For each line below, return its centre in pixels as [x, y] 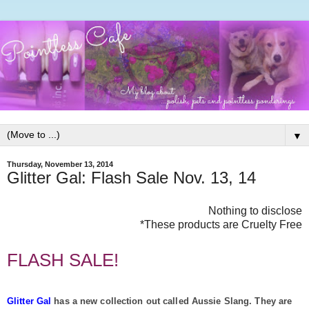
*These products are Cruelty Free [221, 224]
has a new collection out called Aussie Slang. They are [173, 301]
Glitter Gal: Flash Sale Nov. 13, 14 [131, 177]
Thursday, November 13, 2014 [60, 164]
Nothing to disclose [255, 210]
